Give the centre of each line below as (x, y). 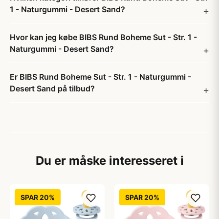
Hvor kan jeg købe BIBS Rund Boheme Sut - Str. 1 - (103, 37)
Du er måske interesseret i (109, 161)
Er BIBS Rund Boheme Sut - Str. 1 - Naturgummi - (100, 77)
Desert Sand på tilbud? (52, 88)
